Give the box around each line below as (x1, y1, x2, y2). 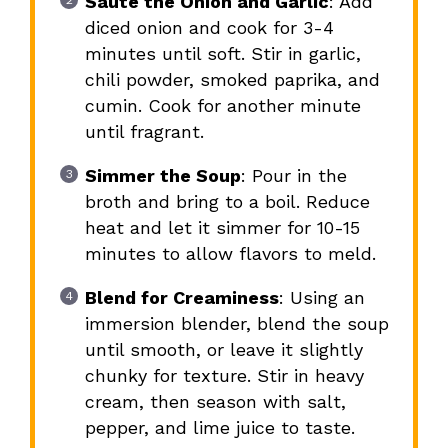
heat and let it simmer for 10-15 (84, 217, 360, 239)
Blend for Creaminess (84, 287, 279, 309)
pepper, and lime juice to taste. (84, 417, 355, 439)
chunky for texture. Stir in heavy (84, 365, 364, 387)
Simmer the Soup (84, 165, 241, 187)
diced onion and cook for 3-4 (84, 17, 334, 39)
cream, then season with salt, (84, 391, 346, 413)
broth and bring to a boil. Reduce (84, 191, 370, 213)
